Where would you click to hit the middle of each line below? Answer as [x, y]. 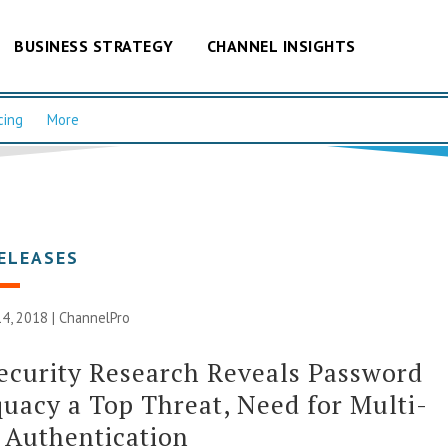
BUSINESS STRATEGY [94, 45]
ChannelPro [95, 317]
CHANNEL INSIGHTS [281, 45]
